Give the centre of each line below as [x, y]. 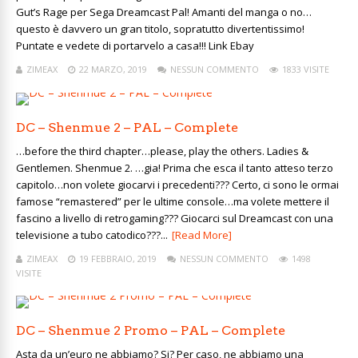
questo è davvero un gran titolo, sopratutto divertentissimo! [160, 29]
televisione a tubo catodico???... [92, 235]
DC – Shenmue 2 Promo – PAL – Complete [151, 330]
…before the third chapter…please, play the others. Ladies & [162, 151]
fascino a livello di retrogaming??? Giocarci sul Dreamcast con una [175, 218]
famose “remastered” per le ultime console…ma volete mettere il [173, 201]
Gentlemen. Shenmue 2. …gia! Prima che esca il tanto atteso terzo [175, 168]
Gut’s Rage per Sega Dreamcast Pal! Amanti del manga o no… [164, 12]
